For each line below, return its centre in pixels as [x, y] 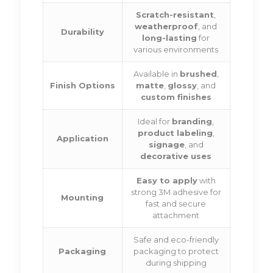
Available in [156, 74]
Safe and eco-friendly [176, 240]
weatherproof [167, 27]
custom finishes [176, 97]
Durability [82, 32]
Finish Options [82, 86]
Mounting [83, 198]
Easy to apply [167, 181]
